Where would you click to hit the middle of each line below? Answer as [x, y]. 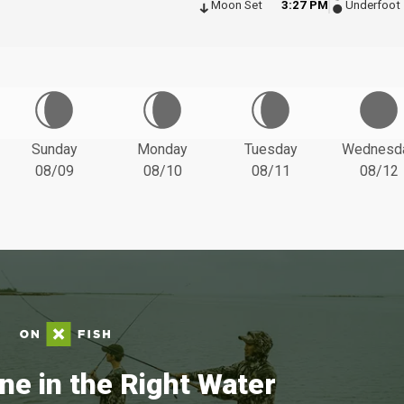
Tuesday [271, 149]
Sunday [54, 149]
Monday [162, 149]
